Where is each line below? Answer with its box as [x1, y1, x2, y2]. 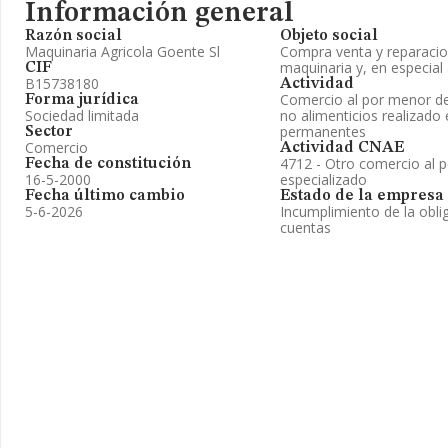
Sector [25, 124, 73, 140]
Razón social [25, 28, 122, 44]
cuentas [280, 218, 331, 237]
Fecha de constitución [25, 156, 191, 172]
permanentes [280, 122, 366, 141]
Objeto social [280, 28, 378, 44]
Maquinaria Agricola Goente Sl [25, 42, 220, 61]
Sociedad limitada [25, 106, 139, 125]
